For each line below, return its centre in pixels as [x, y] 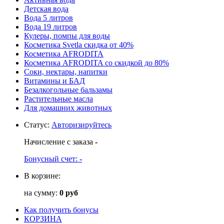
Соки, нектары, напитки [66, 71]
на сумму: [42, 192]
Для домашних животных [68, 107]
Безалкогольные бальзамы [68, 89]
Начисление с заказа [59, 141]
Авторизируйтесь [81, 124]
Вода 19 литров [50, 26]
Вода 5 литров [48, 17]
